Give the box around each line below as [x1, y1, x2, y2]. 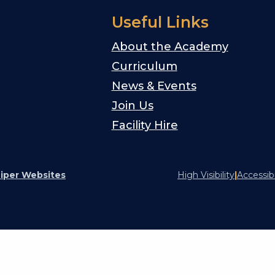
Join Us [111, 99, 153, 113]
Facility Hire [111, 118, 178, 133]
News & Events [111, 79, 196, 93]
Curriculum [111, 60, 177, 74]
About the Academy [111, 40, 228, 54]
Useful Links [111, 13, 209, 32]
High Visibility [177, 169, 234, 181]
